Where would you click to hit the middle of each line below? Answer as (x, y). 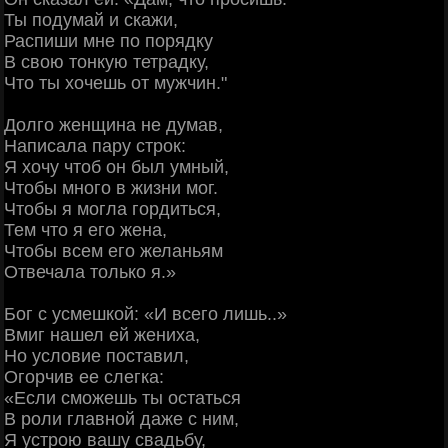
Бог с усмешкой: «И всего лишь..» (145, 314)
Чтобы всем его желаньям (113, 251)
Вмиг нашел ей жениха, (102, 335)
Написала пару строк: (95, 146)
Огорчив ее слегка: (84, 377)
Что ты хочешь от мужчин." (115, 83)
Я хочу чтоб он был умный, (116, 167)
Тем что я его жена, (85, 230)
